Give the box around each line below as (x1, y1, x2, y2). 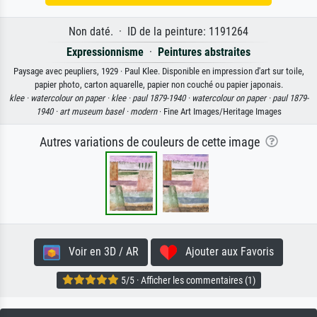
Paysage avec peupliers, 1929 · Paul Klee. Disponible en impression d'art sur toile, (13, 66, 304, 77)
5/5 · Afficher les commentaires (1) (118, 275, 255, 287)
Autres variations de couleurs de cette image (39, 135, 265, 150)
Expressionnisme (67, 45, 144, 59)
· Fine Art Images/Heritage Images (156, 106, 282, 117)
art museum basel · (59, 106, 130, 117)
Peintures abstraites (158, 45, 250, 59)
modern (129, 106, 157, 117)
